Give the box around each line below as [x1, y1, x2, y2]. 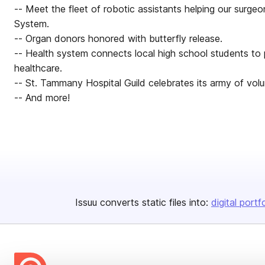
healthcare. [14, 62, 62, 74]
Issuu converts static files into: [75, 196, 208, 208]
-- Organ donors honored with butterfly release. [14, 33, 222, 44]
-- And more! [14, 92, 70, 104]
